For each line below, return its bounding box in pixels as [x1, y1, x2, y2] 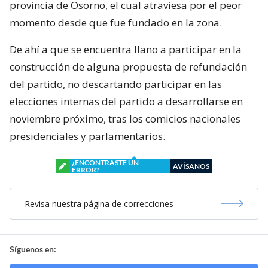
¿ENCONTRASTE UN [72, 157, 139, 167]
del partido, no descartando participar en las [10, 77, 222, 91]
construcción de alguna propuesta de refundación [10, 59, 247, 74]
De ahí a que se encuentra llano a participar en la [10, 42, 242, 56]
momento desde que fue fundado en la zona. [10, 15, 222, 29]
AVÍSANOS [173, 161, 209, 170]
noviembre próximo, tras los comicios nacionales [10, 111, 240, 126]
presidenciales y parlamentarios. [10, 129, 165, 143]
